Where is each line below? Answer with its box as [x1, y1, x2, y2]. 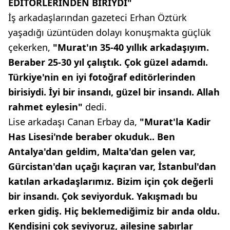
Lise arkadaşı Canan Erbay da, [8, 116, 140, 128]
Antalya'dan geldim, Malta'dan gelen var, [8, 145, 196, 158]
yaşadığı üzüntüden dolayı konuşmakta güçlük [8, 26, 211, 39]
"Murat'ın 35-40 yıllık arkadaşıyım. [50, 41, 209, 53]
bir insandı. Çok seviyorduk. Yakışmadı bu [8, 190, 198, 202]
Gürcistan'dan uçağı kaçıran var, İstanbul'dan [8, 160, 216, 172]
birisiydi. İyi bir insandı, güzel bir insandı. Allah [8, 86, 220, 98]
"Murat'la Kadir [140, 116, 210, 128]
